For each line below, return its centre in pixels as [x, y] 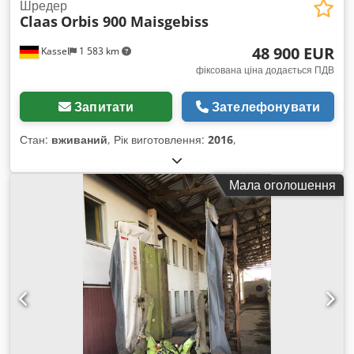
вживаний [79, 140]
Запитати [104, 107]
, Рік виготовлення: [158, 140]
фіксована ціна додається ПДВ [265, 70]
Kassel [54, 51]
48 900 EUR [293, 54]
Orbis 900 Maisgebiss [135, 22]
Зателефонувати [266, 107]
